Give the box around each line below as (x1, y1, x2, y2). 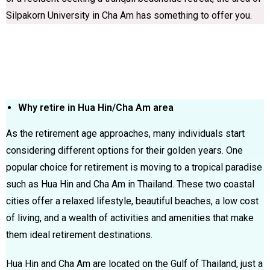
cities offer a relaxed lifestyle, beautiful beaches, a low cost (6, 195, 259, 207)
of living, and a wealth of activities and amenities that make (6, 212, 254, 224)
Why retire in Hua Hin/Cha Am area (18, 101, 174, 113)
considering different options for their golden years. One (6, 144, 243, 156)
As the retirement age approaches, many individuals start (6, 127, 245, 139)
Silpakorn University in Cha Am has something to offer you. (6, 9, 252, 21)
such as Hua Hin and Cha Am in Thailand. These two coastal (6, 178, 254, 190)
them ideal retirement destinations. (6, 228, 152, 240)
